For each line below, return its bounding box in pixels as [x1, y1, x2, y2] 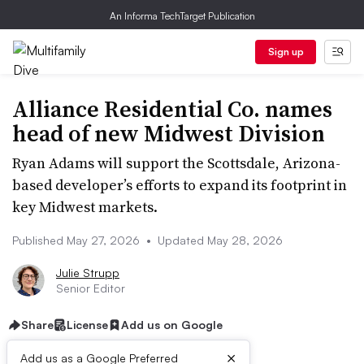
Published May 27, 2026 [12, 233, 143, 247]
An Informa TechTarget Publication [109, 10, 255, 22]
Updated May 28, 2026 [154, 233, 283, 247]
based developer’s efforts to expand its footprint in [12, 175, 347, 195]
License [67, 318, 108, 331]
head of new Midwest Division [12, 118, 325, 149]
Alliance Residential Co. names [12, 93, 332, 124]
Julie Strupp [56, 266, 119, 279]
